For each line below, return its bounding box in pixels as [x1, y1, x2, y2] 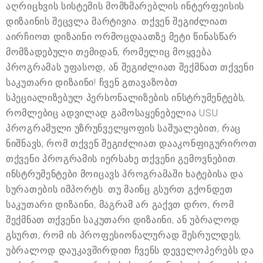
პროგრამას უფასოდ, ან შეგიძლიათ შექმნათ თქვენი [6, 61, 254, 73]
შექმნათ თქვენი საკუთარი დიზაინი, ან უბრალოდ [6, 214, 240, 225]
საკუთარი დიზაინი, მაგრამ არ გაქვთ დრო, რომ [6, 198, 234, 210]
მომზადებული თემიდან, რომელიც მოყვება [6, 46, 212, 58]
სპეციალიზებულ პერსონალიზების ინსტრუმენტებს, [6, 92, 246, 103]
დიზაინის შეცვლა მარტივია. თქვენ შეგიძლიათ [6, 15, 228, 27]
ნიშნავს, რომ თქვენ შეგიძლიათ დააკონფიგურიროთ [6, 137, 257, 149]
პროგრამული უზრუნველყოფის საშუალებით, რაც [6, 122, 241, 134]
